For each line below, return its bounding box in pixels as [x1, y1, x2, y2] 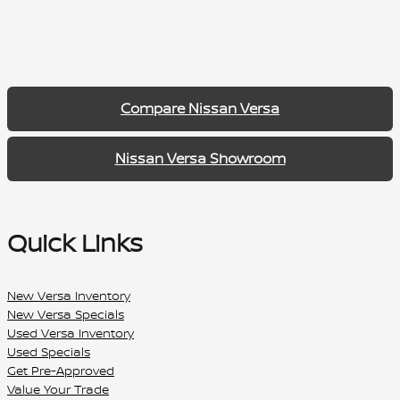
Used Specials [7, 343, 90, 361]
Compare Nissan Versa [121, 97, 279, 118]
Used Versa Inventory [7, 324, 134, 342]
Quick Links [7, 224, 143, 260]
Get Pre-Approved [7, 362, 114, 379]
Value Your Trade [7, 380, 109, 398]
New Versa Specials [7, 305, 124, 323]
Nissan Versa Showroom [114, 147, 286, 168]
